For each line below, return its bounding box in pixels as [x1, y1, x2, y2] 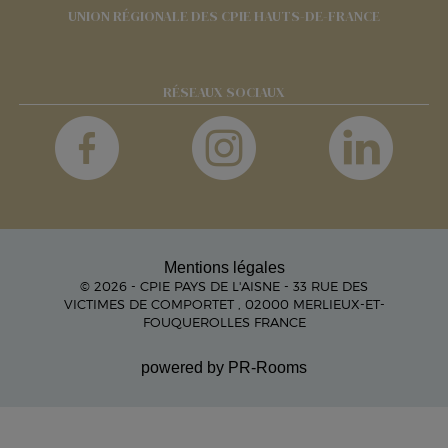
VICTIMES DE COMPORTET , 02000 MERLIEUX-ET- [63, 295, 385, 312]
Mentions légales [163, 258, 285, 276]
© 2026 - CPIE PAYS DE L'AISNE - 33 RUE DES [80, 277, 368, 294]
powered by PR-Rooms [141, 358, 307, 376]
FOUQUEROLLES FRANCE [142, 313, 306, 330]
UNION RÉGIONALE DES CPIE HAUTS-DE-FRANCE [68, 5, 380, 26]
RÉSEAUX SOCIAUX [163, 81, 285, 102]
